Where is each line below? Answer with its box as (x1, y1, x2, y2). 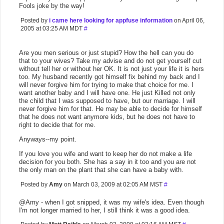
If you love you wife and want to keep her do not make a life (19, 150, 192, 157)
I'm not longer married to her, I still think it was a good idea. (19, 206, 190, 214)
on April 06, (172, 17, 204, 24)
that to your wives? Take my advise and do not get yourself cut (19, 57, 201, 64)
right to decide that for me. (19, 121, 95, 128)
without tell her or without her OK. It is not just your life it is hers (19, 65, 204, 72)
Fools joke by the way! (19, 2, 84, 9)
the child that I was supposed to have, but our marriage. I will (19, 97, 195, 104)
